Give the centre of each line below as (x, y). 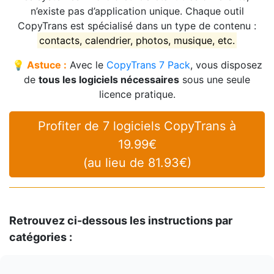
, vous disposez (226, 65)
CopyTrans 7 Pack (148, 65)
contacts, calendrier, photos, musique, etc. (137, 40)
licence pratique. (137, 94)
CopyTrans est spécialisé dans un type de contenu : (137, 25)
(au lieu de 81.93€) (137, 162)
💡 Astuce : (39, 65)
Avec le (86, 65)
